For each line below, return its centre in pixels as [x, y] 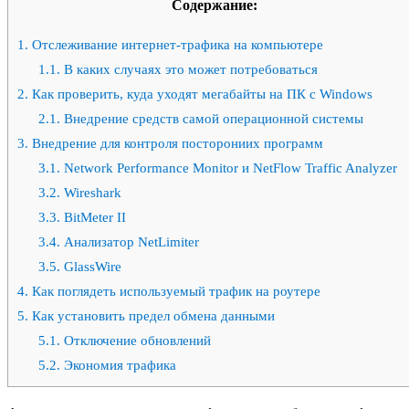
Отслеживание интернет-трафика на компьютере [176, 44]
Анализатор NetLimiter [129, 241]
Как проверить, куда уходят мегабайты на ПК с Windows [200, 94]
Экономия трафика [118, 365]
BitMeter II [93, 217]
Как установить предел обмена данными [152, 315]
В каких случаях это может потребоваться [189, 69]
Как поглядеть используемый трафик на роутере [174, 291]
